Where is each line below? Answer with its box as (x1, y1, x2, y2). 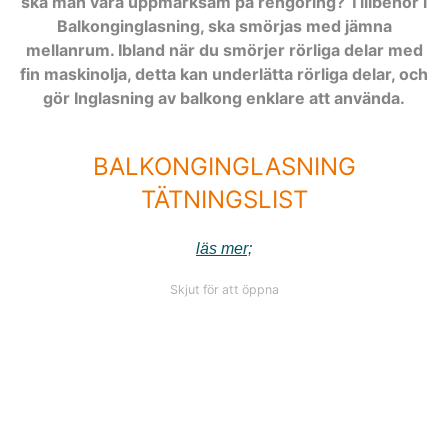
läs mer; (196, 239, 252, 257)
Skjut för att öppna (169, 281, 279, 297)
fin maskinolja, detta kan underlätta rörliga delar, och (20, 63, 428, 84)
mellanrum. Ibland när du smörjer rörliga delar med (25, 39, 423, 60)
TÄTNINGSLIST (140, 184, 308, 214)
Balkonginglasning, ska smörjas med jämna (56, 15, 392, 36)
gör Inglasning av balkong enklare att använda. (43, 87, 405, 108)
